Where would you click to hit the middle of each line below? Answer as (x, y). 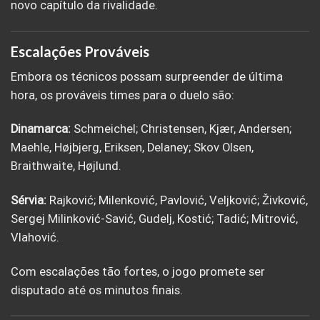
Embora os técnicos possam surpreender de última (147, 76)
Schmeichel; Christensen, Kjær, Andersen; (181, 129)
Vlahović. (35, 237)
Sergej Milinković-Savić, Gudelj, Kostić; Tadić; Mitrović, (154, 219)
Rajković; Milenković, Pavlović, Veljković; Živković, (177, 200)
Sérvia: (29, 200)
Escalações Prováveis (80, 51)
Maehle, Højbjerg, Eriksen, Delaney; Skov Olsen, (132, 148)
